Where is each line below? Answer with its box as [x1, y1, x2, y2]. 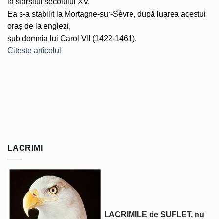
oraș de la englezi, [7, 22, 71, 31]
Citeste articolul [7, 46, 61, 55]
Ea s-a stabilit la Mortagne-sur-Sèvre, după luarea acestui [7, 10, 206, 19]
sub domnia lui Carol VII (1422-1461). [7, 34, 137, 43]
